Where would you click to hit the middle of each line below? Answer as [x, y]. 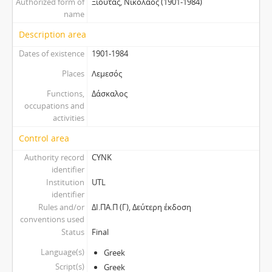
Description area [53, 34]
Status [73, 232]
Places [73, 73]
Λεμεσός [107, 73]
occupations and [54, 106]
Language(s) [62, 252]
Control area [44, 138]
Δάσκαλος [109, 93]
